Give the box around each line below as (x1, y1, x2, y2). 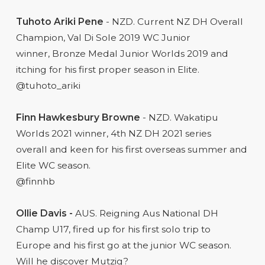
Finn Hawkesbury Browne (15, 111, 140, 123)
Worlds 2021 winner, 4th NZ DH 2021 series (15, 127, 211, 139)
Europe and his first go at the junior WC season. (15, 239, 231, 251)
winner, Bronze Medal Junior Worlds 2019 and (15, 47, 228, 59)
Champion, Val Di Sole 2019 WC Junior (15, 31, 190, 43)
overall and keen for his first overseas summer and (15, 143, 247, 155)
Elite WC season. (15, 159, 91, 171)
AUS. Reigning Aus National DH (72, 207, 218, 219)
